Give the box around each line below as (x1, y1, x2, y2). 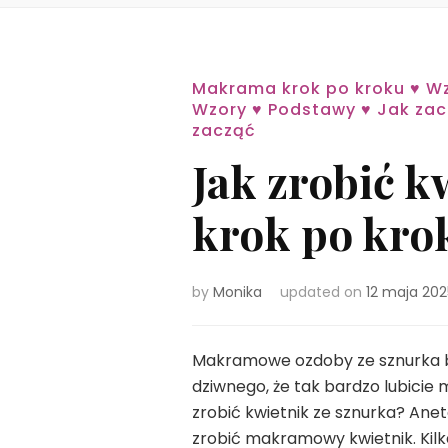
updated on (280, 282, 366, 302)
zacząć (192, 119, 256, 142)
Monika (213, 282, 262, 302)
